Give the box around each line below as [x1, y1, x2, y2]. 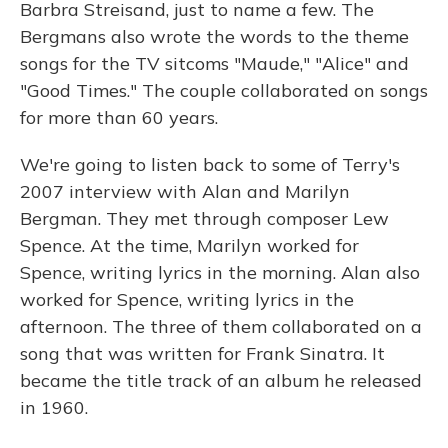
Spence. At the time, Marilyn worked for [20, 234, 359, 257]
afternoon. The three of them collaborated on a [20, 315, 422, 338]
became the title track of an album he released [20, 369, 422, 392]
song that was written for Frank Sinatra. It [20, 342, 385, 365]
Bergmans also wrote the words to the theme [20, 25, 409, 48]
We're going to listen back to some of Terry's [20, 153, 400, 176]
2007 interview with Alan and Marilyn [20, 180, 350, 203]
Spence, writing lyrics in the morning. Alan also [20, 261, 420, 284]
